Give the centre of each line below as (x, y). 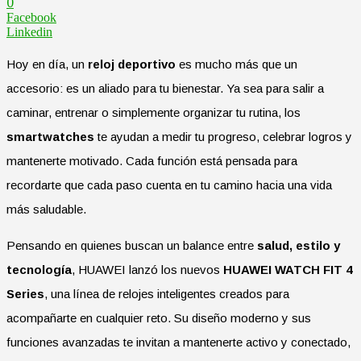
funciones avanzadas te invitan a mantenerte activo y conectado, (178, 342)
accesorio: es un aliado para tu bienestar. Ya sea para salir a (165, 88)
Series (25, 293)
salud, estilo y (299, 245)
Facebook (31, 17)
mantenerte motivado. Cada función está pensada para (152, 160)
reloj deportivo (132, 64)
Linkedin (29, 31)
